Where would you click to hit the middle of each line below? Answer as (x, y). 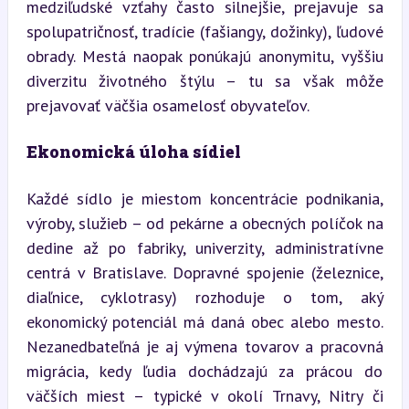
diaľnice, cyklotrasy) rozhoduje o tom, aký (204, 297)
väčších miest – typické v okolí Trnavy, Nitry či (204, 396)
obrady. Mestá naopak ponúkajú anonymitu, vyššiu (204, 56)
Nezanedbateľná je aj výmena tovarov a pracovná (204, 346)
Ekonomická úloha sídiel (133, 152)
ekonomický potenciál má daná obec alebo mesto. (204, 322)
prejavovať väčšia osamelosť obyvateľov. (168, 105)
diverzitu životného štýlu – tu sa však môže (204, 81)
